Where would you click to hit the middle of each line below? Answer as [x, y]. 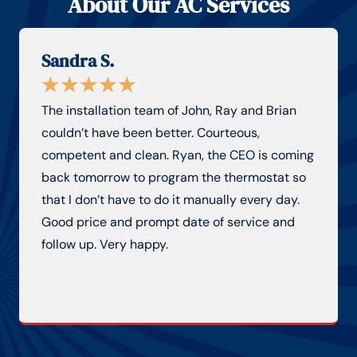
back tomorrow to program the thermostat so [174, 177]
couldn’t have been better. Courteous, [151, 132]
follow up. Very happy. [105, 244]
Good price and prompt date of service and [168, 222]
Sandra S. [78, 60]
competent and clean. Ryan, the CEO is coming [178, 155]
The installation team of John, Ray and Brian [169, 110]
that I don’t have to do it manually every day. [171, 199]
